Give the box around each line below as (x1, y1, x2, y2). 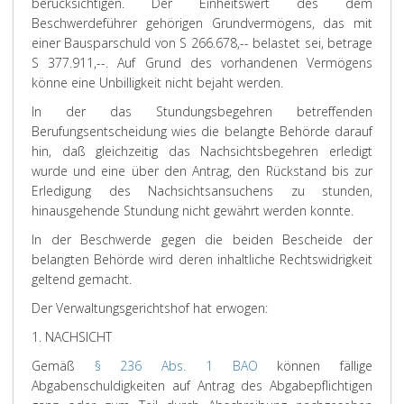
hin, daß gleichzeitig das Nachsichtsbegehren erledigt (32, 142, 372, 160)
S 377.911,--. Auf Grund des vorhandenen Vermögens (32, 54, 372, 71)
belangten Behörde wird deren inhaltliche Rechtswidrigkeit (32, 251, 372, 268)
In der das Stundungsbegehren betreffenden (32, 103, 372, 120)
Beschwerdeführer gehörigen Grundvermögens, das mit (32, 14, 372, 32)
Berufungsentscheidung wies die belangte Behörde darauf (32, 123, 372, 140)
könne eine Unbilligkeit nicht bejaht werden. (32, 74, 283, 91)
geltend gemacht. (32, 271, 132, 288)
